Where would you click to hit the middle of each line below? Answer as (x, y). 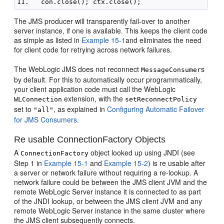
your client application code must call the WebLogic (95, 89)
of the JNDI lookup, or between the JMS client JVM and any (108, 201)
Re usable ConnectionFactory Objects (90, 139)
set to (24, 109)
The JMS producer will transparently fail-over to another (102, 21)
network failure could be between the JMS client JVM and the (111, 182)
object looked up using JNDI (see (142, 152)
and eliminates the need (164, 40)
